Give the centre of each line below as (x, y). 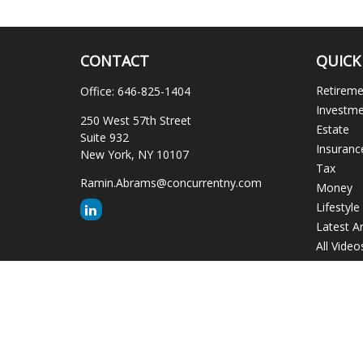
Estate (333, 129)
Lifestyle (338, 207)
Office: (98, 91)
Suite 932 (104, 137)
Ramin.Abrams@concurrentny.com (171, 183)
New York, (107, 154)
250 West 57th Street (135, 120)
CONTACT (114, 61)
